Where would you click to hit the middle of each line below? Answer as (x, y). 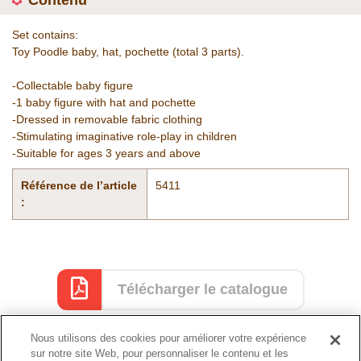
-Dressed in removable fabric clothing (107, 119)
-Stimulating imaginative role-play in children (124, 136)
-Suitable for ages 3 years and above (106, 153)
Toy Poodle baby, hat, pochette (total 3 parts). (128, 52)
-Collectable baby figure (73, 85)
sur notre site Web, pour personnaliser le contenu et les (160, 353)
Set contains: (45, 35)
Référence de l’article (79, 185)
